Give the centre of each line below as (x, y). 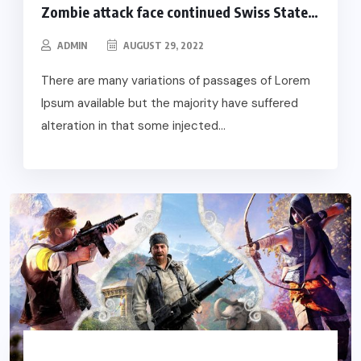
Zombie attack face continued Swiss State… (179, 11)
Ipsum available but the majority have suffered (169, 103)
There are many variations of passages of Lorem (175, 80)
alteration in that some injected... (133, 125)
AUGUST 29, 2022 (162, 45)
